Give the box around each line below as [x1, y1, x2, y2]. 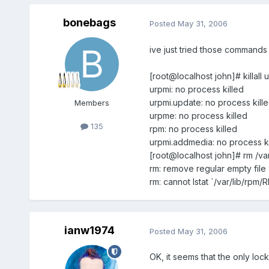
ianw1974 [64, 224, 115, 237]
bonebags [62, 16, 116, 29]
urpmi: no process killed [149, 83, 244, 94]
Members [74, 98, 109, 108]
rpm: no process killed [149, 123, 237, 134]
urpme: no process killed [149, 110, 247, 121]
